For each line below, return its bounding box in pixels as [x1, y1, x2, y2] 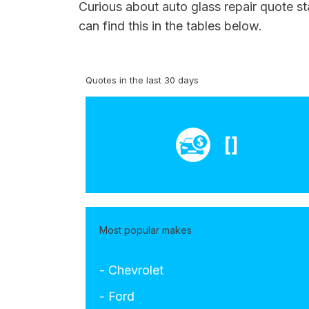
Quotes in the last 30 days [86, 74, 199, 86]
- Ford [99, 289, 134, 303]
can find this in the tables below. [79, 19, 262, 33]
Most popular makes [99, 224, 192, 236]
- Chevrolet [99, 263, 163, 277]
